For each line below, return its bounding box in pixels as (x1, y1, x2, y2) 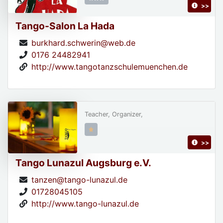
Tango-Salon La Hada (15, 20, 114, 32)
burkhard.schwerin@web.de (31, 38, 135, 48)
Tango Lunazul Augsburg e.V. (15, 157, 151, 169)
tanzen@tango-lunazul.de (31, 175, 127, 185)
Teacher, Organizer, (84, 111, 143, 118)
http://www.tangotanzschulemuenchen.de (31, 62, 188, 72)
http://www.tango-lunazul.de (31, 199, 139, 209)
